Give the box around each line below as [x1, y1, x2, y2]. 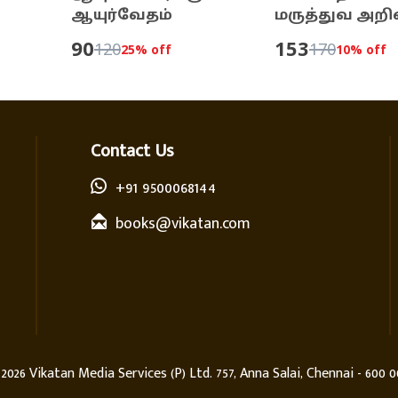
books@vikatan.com [115, 210, 251, 237]
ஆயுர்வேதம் [70, 6, 172, 25]
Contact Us [90, 135, 174, 166]
